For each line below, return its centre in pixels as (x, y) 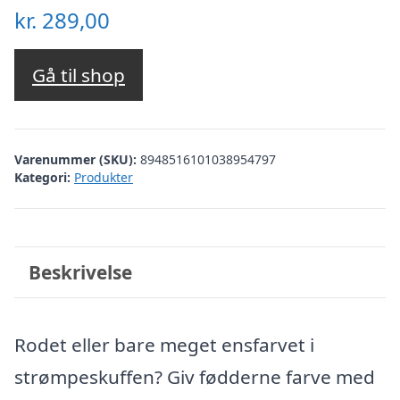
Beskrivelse (80, 272)
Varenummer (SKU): (77, 159)
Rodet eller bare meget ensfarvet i (164, 345)
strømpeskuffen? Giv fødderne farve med (195, 377)
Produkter (104, 177)
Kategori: (42, 177)
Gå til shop (79, 75)
